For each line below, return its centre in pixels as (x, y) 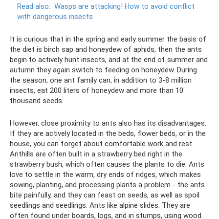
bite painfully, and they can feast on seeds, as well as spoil (105, 195)
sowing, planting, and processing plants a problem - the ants (107, 185)
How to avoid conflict (160, 6)
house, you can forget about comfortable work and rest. (102, 144)
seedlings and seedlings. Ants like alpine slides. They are (100, 205)
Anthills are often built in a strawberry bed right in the (96, 154)
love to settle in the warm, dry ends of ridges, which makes (105, 175)
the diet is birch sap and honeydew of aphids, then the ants (106, 49)
